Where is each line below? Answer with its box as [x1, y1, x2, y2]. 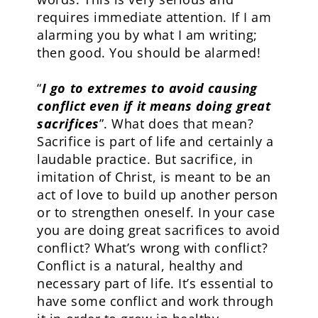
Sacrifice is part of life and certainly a [37, 133, 274, 150]
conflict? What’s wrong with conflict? [37, 239, 268, 256]
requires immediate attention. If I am [37, 9, 272, 26]
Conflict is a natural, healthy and [37, 257, 243, 274]
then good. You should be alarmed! [37, 44, 261, 61]
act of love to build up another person [37, 186, 278, 203]
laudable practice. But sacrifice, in [37, 150, 253, 168]
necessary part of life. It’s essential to [37, 275, 274, 292]
